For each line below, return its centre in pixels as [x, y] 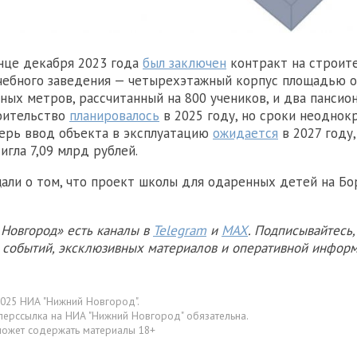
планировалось [114, 115]
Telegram [180, 230]
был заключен [184, 63]
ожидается [245, 133]
